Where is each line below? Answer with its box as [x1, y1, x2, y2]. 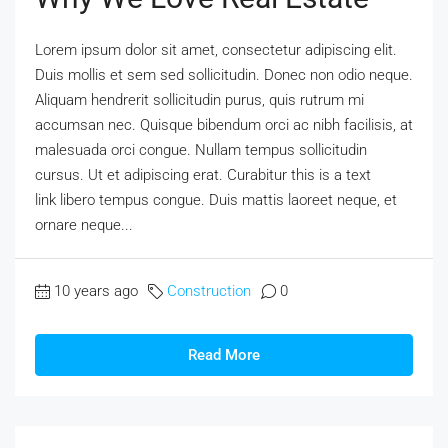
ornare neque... [35, 216, 133, 235]
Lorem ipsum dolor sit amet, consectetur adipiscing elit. [35, 41, 397, 60]
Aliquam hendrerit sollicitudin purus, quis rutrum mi [35, 91, 364, 110]
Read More [188, 346, 260, 365]
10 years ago [54, 282, 138, 301]
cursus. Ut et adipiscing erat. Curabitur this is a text [35, 166, 371, 185]
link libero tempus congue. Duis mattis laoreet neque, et [35, 191, 397, 210]
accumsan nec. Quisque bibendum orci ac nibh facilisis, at [35, 116, 413, 135]
